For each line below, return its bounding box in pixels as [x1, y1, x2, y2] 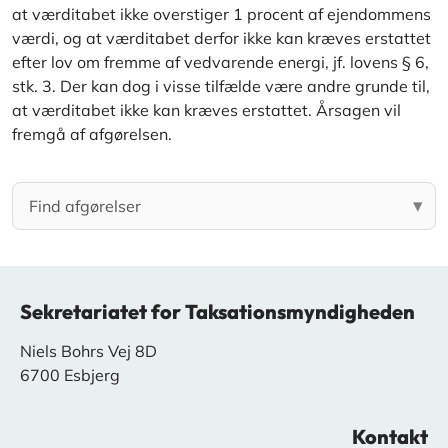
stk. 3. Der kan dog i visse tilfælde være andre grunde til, [12, 76, 430, 97]
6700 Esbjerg [20, 365, 120, 386]
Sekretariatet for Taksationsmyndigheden [20, 299, 415, 325]
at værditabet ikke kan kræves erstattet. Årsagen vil [12, 100, 401, 121]
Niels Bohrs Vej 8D [20, 341, 157, 362]
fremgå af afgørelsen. [12, 124, 172, 145]
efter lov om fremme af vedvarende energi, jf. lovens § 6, [12, 52, 429, 73]
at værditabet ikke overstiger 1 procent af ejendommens [12, 4, 431, 25]
